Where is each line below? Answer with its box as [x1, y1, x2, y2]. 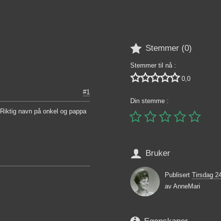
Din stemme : [130, 97, 169, 105]
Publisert [165, 171, 192, 179]
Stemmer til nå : [130, 61, 176, 69]
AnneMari [173, 183, 200, 190]
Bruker [146, 148, 170, 158]
